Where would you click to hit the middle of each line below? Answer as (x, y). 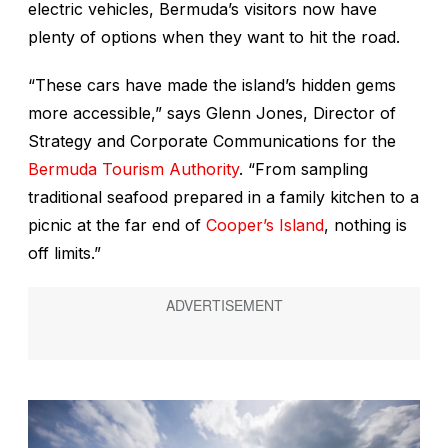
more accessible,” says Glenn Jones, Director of (212, 113)
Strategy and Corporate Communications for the (212, 141)
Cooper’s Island (265, 225)
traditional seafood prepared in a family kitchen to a (223, 197)
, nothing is (365, 225)
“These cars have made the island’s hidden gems (212, 85)
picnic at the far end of (117, 225)
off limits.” (64, 253)
